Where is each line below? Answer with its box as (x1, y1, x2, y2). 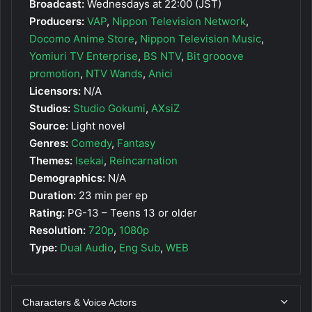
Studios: (29, 101, 70, 115)
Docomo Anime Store (29, 31, 134, 45)
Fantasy (117, 136, 155, 150)
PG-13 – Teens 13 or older (65, 205, 197, 219)
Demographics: (29, 171, 105, 185)
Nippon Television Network (112, 14, 246, 28)
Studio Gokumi (73, 101, 146, 115)
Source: (29, 118, 68, 132)
